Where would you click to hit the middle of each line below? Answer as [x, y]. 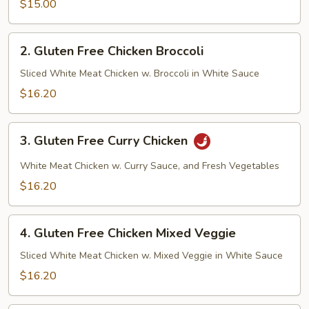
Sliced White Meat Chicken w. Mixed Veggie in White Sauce [151, 256]
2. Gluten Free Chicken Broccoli [112, 51]
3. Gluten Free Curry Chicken [106, 141]
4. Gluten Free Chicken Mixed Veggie [128, 233]
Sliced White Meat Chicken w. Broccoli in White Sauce [140, 73]
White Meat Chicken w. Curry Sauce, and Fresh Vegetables [150, 166]
